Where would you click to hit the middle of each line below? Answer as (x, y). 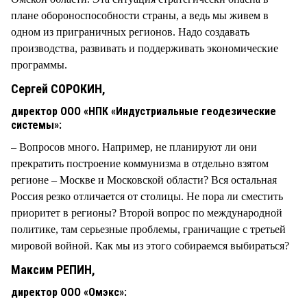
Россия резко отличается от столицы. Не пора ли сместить (147, 196)
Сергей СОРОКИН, (58, 88)
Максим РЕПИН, (53, 269)
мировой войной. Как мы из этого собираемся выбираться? (150, 245)
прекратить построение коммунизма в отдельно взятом (140, 163)
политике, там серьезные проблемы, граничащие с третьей (148, 229)
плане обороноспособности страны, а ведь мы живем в (140, 15)
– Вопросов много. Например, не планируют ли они (134, 147)
